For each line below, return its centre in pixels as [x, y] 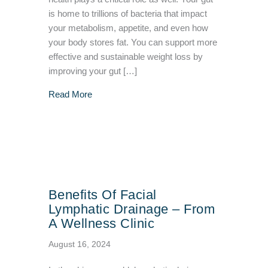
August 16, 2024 [79, 244]
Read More [70, 95]
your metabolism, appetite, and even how [128, 28]
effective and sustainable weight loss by [125, 57]
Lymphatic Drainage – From [132, 209]
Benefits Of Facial [102, 195]
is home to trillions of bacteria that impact [127, 14]
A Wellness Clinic [101, 224]
